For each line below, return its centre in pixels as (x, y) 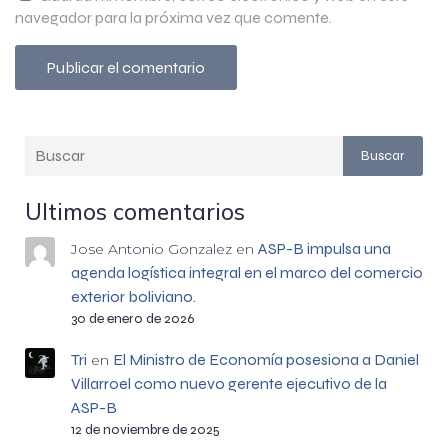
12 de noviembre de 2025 (145, 429)
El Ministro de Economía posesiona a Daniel (265, 359)
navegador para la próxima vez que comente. (173, 17)
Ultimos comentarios (135, 211)
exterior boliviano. (133, 296)
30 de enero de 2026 (132, 318)
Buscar (383, 156)
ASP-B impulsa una (324, 248)
